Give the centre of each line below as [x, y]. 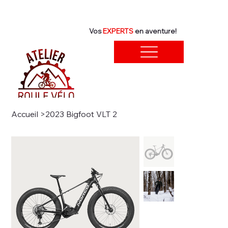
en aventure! [156, 31]
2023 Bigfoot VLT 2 [81, 114]
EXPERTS [119, 31]
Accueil [25, 114]
